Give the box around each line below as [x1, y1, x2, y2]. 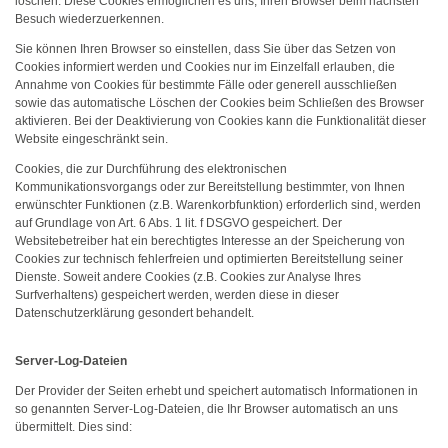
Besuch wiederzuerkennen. [15, 12, 164, 26]
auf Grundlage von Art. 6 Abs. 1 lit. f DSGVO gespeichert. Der [15, 216, 342, 230]
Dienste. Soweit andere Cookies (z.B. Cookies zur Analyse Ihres [15, 270, 361, 284]
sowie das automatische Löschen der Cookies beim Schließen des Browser [15, 96, 424, 110]
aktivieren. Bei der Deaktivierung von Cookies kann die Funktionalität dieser [15, 114, 426, 128]
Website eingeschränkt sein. [15, 132, 168, 146]
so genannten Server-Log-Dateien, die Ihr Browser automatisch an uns [15, 402, 398, 416]
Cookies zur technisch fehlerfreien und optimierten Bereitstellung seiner [15, 252, 403, 266]
